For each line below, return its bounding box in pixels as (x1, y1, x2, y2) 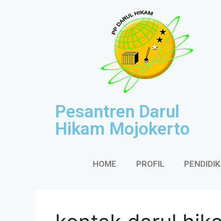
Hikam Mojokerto (55, 119, 190, 139)
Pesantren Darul (55, 102, 180, 122)
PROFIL (136, 159, 164, 169)
